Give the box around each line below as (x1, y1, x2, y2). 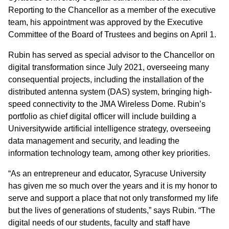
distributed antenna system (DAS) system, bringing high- (8, 87, 212, 96)
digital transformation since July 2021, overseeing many (8, 63, 209, 72)
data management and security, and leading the (8, 136, 179, 145)
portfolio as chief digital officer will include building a (8, 112, 196, 121)
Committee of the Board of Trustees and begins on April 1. (8, 30, 216, 39)
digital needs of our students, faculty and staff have (8, 218, 190, 227)
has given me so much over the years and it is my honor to (8, 181, 217, 190)
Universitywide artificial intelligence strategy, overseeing (8, 124, 211, 133)
